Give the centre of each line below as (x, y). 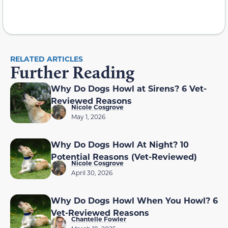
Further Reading (72, 72)
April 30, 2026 (92, 172)
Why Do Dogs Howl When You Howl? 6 (134, 200)
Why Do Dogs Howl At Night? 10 (120, 144)
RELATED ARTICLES (47, 59)
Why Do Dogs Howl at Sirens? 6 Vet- (129, 88)
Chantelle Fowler (99, 219)
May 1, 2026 (88, 116)
